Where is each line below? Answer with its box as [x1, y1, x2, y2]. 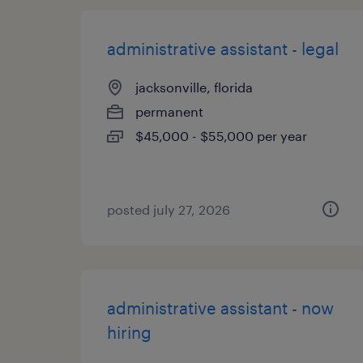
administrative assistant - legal [107, 39, 339, 58]
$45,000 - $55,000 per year [135, 128, 307, 143]
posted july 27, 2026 [107, 202, 230, 217]
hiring [107, 322, 152, 342]
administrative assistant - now [107, 298, 334, 318]
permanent [135, 104, 203, 119]
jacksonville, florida [135, 79, 253, 95]
